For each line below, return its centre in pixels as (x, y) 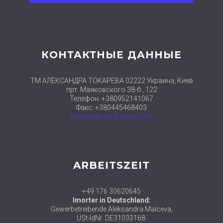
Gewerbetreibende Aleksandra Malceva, (111, 209)
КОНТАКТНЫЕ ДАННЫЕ (111, 55)
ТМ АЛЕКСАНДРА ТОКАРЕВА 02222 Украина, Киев (111, 81)
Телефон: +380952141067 (111, 99)
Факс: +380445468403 (111, 108)
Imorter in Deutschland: (111, 200)
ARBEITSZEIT (111, 166)
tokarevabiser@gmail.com (111, 117)
